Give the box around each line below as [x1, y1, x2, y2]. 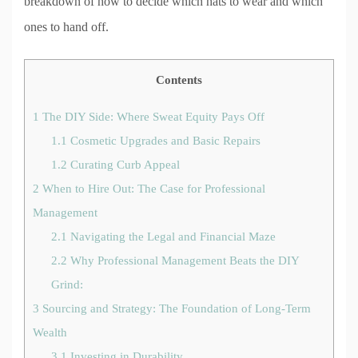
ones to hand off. [24, 20, 109, 34]
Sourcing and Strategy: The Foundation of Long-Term [39, 300, 311, 315]
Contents [156, 73, 202, 87]
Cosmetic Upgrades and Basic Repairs [66, 133, 261, 147]
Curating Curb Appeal [66, 157, 180, 171]
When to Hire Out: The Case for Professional [39, 181, 265, 195]
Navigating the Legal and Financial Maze [66, 229, 276, 243]
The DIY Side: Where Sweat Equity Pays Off [39, 109, 265, 123]
